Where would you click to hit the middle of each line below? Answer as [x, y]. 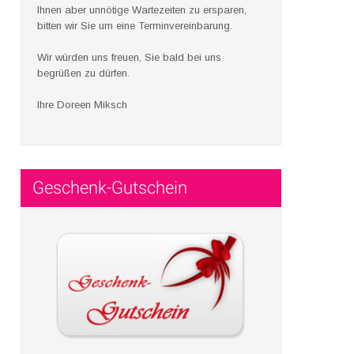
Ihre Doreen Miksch [82, 105]
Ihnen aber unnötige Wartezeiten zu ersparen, [142, 10]
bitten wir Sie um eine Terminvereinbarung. [135, 26]
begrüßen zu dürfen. [83, 73]
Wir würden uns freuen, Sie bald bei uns [129, 57]
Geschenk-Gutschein [110, 188]
